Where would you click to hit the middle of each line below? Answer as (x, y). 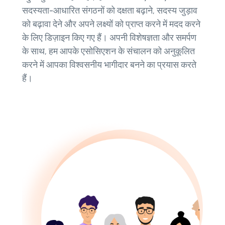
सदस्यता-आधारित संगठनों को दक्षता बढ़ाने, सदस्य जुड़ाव (110, 11)
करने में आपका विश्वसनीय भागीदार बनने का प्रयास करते (109, 65)
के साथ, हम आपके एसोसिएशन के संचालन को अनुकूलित (108, 51)
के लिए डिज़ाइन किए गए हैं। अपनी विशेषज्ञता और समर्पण (109, 38)
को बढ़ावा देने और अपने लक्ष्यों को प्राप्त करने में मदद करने (111, 24)
